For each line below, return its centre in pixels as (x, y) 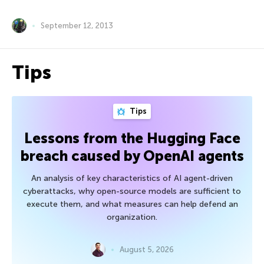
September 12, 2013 (77, 26)
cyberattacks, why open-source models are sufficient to (132, 192)
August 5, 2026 (146, 250)
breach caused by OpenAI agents (132, 156)
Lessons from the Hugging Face (132, 138)
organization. (132, 217)
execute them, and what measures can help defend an (132, 204)
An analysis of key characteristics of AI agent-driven (132, 179)
